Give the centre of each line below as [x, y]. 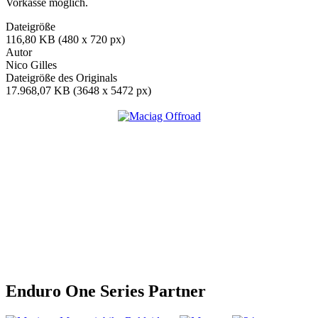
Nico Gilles [31, 65]
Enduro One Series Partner [106, 291]
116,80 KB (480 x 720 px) [65, 39]
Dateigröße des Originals [61, 77]
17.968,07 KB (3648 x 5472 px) [78, 90]
